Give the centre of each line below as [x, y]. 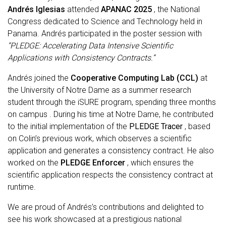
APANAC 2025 [127, 9]
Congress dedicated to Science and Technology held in [105, 21]
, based [197, 126]
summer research [160, 90]
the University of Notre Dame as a [68, 90]
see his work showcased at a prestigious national [95, 219]
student [22, 102]
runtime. [22, 187]
